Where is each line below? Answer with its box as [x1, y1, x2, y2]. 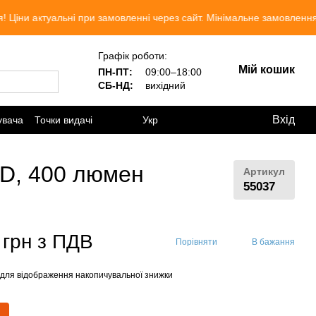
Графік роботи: [98, 49, 168, 61]
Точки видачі [35, 114, 92, 126]
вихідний [142, 79, 186, 91]
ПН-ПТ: [98, 66, 133, 78]
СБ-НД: [98, 79, 134, 91]
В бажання [251, 236, 295, 247]
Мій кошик [238, 63, 296, 75]
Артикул [243, 166, 285, 177]
